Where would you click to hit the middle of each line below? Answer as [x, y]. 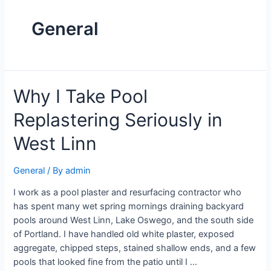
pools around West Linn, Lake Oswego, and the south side [134, 220]
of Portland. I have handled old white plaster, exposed [124, 234]
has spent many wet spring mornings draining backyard [129, 207]
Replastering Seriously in [118, 119]
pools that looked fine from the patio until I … [106, 262]
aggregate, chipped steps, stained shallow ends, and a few [135, 248]
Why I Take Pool [81, 96]
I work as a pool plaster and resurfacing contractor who [128, 193]
